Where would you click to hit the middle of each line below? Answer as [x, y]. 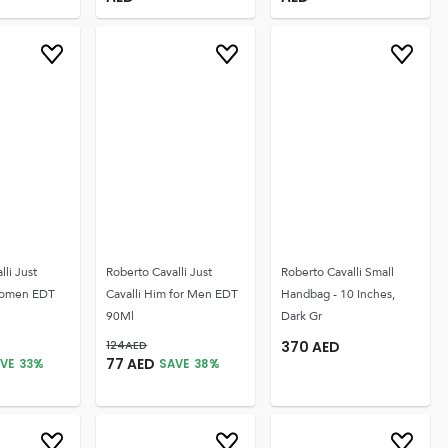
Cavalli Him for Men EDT [172, 294]
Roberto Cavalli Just [159, 272]
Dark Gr [302, 316]
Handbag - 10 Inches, [338, 294]
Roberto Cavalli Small [338, 272]
